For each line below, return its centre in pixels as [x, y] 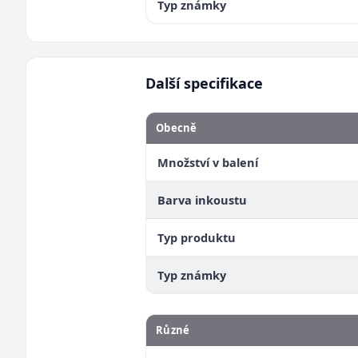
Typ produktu [197, 237]
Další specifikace [204, 83]
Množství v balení [208, 162]
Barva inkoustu [202, 200]
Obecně [177, 128]
